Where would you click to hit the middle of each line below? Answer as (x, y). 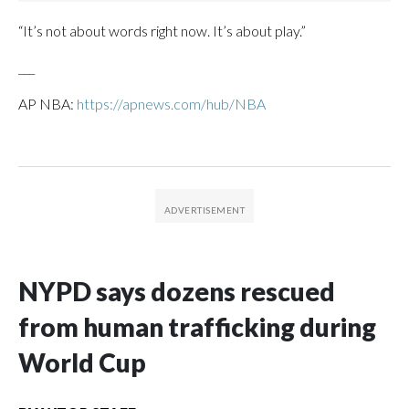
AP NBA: (47, 103)
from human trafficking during (197, 326)
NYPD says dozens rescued (177, 291)
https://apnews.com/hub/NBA (171, 103)
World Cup (82, 362)
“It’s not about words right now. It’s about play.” (162, 30)
